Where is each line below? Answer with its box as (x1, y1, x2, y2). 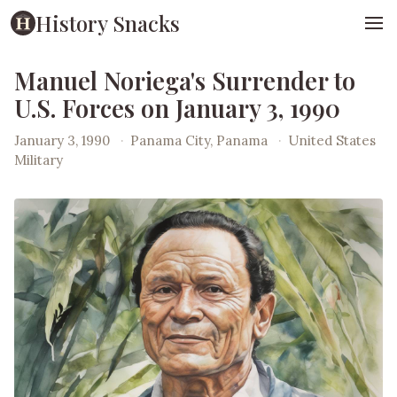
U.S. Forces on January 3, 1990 (14, 92, 340, 124)
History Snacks (35, 8, 180, 37)
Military (14, 151, 63, 168)
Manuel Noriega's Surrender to (14, 65, 355, 97)
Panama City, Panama (130, 131, 272, 149)
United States (288, 131, 377, 149)
